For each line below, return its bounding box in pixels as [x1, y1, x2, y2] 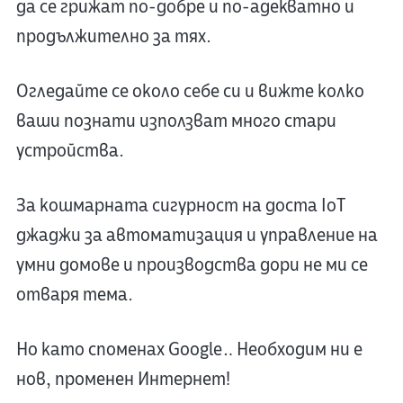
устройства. [15, 138, 124, 163]
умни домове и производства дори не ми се [15, 252, 368, 277]
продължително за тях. [15, 23, 211, 49]
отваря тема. [15, 282, 133, 307]
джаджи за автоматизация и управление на [15, 222, 378, 247]
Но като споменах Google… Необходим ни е [15, 336, 363, 362]
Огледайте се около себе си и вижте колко [15, 78, 364, 103]
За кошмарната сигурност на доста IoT [15, 193, 345, 218]
